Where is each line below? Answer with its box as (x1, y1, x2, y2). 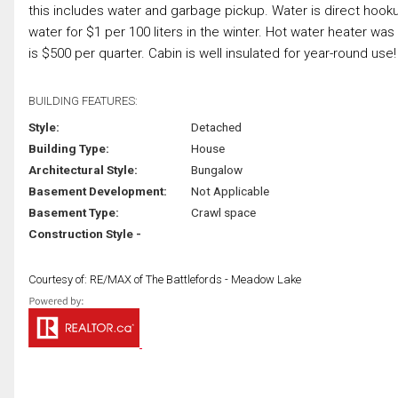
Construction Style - (28, 226, 141, 241)
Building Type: (28, 140, 109, 155)
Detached (190, 119, 242, 134)
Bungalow (190, 162, 243, 177)
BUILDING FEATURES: (28, 93, 138, 107)
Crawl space (190, 204, 256, 219)
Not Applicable (190, 183, 269, 198)
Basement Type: (28, 204, 119, 219)
